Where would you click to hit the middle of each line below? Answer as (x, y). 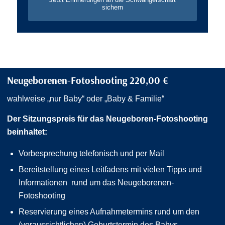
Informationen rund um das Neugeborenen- (96, 182)
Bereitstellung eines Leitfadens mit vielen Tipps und (110, 169)
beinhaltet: (27, 132)
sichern (112, 7)
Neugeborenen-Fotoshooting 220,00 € (88, 80)
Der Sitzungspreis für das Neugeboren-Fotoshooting (107, 119)
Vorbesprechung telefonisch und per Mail (91, 153)
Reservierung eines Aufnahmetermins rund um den (109, 211)
